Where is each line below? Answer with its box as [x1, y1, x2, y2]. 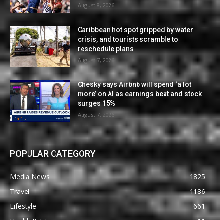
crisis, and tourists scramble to [78, 35, 179, 43]
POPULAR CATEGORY [10, 148, 96, 159]
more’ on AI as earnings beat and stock [78, 90, 202, 98]
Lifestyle [10, 201, 36, 211]
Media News [10, 171, 50, 181]
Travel [10, 186, 29, 196]
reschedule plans [78, 44, 134, 53]
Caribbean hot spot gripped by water [78, 26, 193, 34]
